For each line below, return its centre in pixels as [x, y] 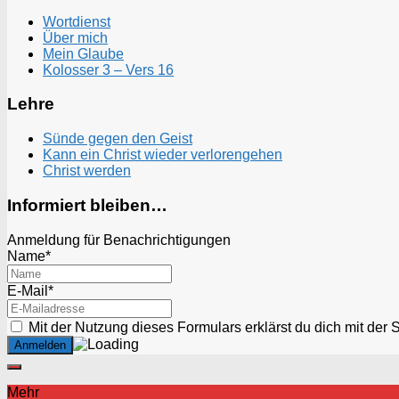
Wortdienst [77, 21]
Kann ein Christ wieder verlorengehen [163, 155]
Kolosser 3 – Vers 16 [108, 69]
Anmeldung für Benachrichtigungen [119, 240]
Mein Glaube [83, 53]
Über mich [75, 37]
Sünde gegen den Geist [118, 139]
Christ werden [87, 171]
